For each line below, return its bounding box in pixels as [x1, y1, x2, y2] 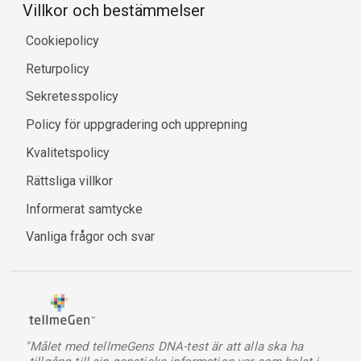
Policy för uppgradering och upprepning [26, 117, 247, 133]
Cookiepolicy [26, 32, 99, 48]
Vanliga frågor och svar [26, 229, 155, 245]
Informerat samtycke [26, 201, 143, 217]
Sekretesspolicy [26, 89, 118, 105]
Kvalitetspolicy [26, 145, 110, 161]
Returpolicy [26, 60, 89, 77]
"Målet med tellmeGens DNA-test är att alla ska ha [25, 338, 303, 354]
